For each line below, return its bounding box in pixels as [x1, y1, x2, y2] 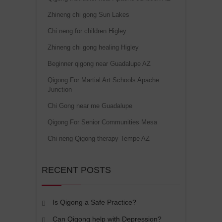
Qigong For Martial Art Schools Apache [48, 76, 159, 84]
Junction [48, 85, 72, 93]
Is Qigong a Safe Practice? [53, 198, 136, 206]
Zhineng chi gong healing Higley [48, 43, 139, 51]
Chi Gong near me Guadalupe [48, 102, 132, 110]
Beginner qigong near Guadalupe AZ [48, 59, 151, 67]
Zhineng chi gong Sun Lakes [48, 10, 129, 18]
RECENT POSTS [42, 165, 111, 175]
